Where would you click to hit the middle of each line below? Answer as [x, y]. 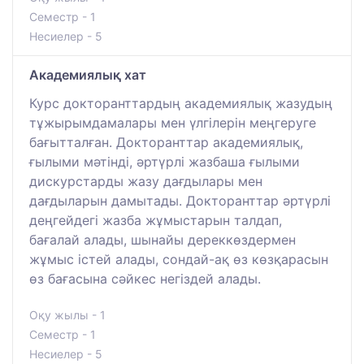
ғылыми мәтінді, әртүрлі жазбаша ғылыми [165, 162]
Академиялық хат [88, 75]
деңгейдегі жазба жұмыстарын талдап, [156, 221]
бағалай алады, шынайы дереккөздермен [162, 240]
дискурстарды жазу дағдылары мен [146, 182]
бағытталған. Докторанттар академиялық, [166, 143]
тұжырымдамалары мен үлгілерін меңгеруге [173, 123]
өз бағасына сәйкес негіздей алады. [145, 279]
